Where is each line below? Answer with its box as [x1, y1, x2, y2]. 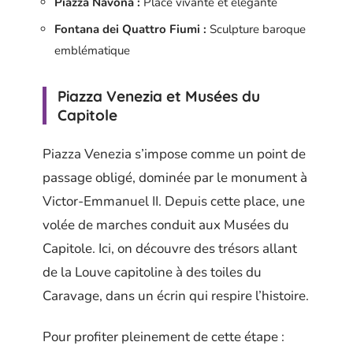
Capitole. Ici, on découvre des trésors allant [43, 239, 297, 258]
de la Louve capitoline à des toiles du [43, 262, 262, 281]
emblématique [54, 43, 130, 58]
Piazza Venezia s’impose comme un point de [43, 144, 306, 163]
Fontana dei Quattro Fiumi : [54, 21, 206, 37]
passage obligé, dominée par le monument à [43, 168, 307, 187]
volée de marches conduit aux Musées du [43, 215, 289, 234]
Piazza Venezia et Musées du [58, 87, 260, 106]
